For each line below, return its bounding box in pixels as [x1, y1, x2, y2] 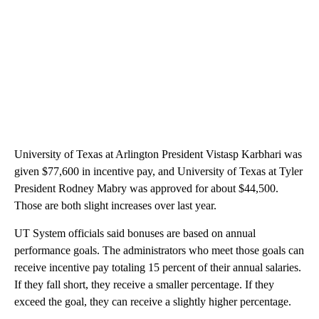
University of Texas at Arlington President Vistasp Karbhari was [14, 147, 302, 160]
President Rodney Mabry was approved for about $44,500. [14, 182, 278, 194]
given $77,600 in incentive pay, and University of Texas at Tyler [14, 164, 303, 177]
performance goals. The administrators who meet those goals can [14, 244, 304, 256]
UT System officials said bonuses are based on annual [14, 226, 256, 239]
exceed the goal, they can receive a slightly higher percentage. [14, 295, 291, 308]
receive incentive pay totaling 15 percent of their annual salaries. [14, 261, 301, 273]
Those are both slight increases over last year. [14, 199, 216, 211]
